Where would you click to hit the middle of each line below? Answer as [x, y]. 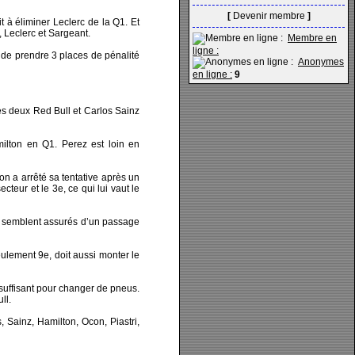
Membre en [312, 38]
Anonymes [321, 62]
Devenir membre [269, 16]
